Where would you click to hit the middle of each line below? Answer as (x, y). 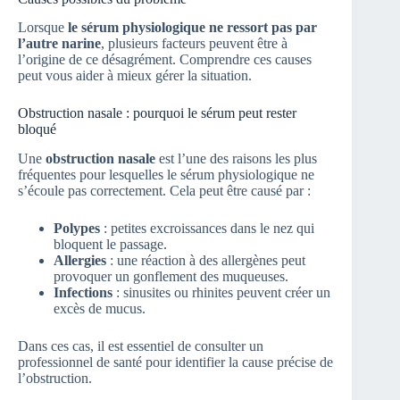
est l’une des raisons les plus (236, 159)
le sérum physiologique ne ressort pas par (192, 28)
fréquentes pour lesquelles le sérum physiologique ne (166, 175)
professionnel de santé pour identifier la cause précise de (175, 362)
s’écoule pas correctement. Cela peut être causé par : (164, 191)
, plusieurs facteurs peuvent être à (194, 44)
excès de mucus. (100, 309)
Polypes (77, 229)
